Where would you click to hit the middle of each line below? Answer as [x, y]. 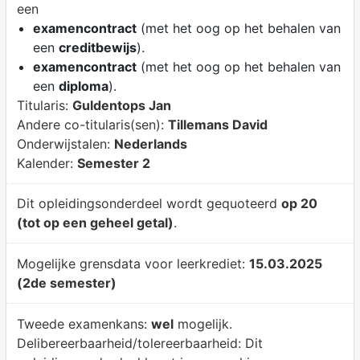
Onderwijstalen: [65, 143]
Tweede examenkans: [84, 323]
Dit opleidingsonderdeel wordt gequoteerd [149, 204]
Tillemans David [217, 124]
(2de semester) [66, 282]
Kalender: [47, 163]
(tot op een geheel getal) [95, 223]
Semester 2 [113, 163]
